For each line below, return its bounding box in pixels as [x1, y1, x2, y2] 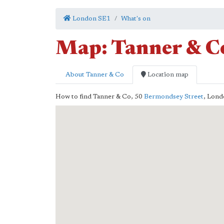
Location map [146, 71, 188, 78]
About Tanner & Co [64, 71, 124, 78]
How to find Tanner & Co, [55, 93, 134, 100]
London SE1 [71, 15, 110, 22]
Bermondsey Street [144, 93, 203, 100]
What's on [121, 15, 150, 22]
